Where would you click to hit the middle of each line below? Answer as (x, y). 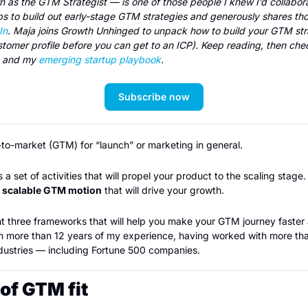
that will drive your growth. (163, 190)
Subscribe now (154, 97)
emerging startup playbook (100, 59)
